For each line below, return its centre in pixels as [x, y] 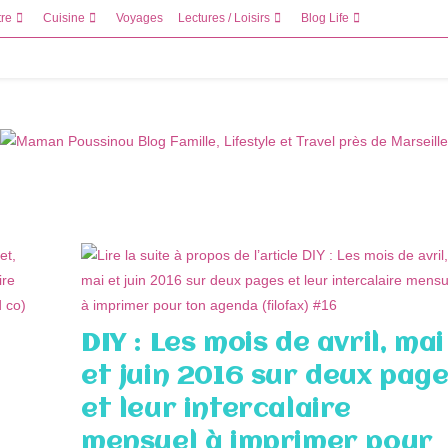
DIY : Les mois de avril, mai [262, 343]
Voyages [139, 18]
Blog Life [325, 18]
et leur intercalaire [216, 409]
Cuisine [64, 18]
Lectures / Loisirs [224, 18]
